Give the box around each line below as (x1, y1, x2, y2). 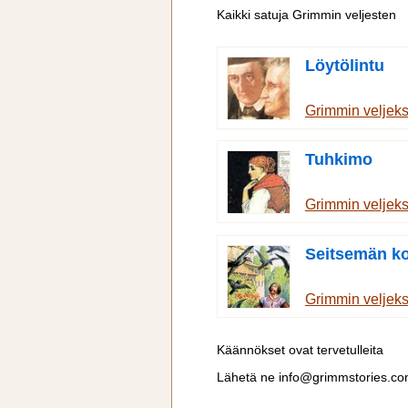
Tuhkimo (304, 150, 372, 169)
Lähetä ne (217, 371, 279, 385)
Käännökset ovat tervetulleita (217, 343, 383, 358)
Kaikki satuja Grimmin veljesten (217, 7, 396, 22)
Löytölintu (304, 56, 384, 75)
